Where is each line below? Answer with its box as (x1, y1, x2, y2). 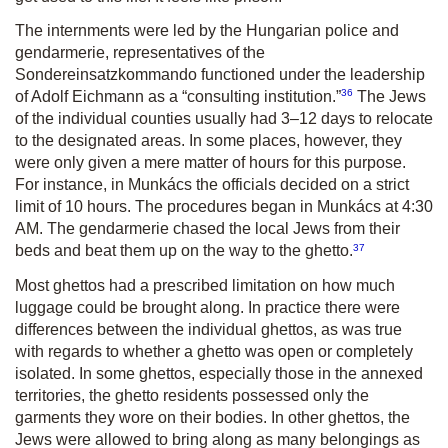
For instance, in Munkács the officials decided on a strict (15, 176, 409, 194)
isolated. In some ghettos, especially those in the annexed (15, 364, 423, 382)
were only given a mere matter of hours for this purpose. (15, 154, 406, 172)
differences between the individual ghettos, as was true (15, 320, 402, 338)
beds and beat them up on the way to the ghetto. (15, 242, 353, 260)
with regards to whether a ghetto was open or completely (15, 342, 413, 360)
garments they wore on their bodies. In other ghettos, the (15, 408, 410, 426)
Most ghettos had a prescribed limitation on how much (15, 276, 395, 294)
